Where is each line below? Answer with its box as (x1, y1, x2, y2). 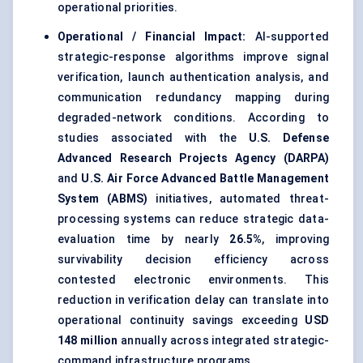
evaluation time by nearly (58, 233, 230, 246)
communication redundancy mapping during (58, 91, 329, 105)
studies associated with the (58, 131, 249, 145)
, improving (262, 233, 330, 246)
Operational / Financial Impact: (58, 30, 255, 44)
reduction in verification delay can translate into (58, 293, 329, 307)
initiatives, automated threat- (147, 192, 329, 206)
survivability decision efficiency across (58, 253, 329, 267)
